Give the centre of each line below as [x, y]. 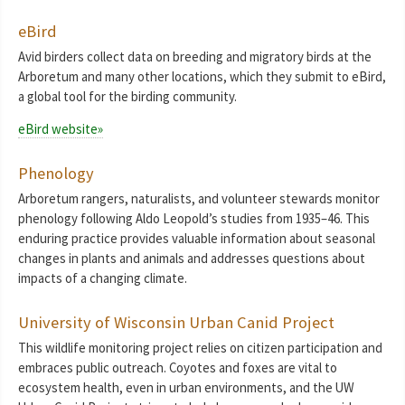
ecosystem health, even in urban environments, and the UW [186, 388]
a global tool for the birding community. [127, 96]
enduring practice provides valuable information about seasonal [197, 239]
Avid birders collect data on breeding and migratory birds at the [195, 56]
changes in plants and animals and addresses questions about [192, 259]
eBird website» [61, 129]
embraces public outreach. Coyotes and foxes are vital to [178, 368]
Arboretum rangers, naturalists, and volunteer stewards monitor [199, 199]
